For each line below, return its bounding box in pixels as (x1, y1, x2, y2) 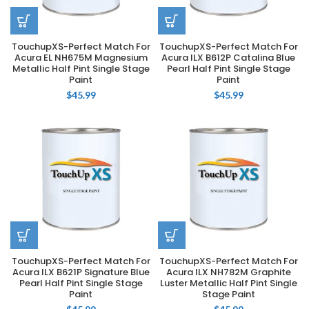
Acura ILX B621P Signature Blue (12, 266, 150, 279)
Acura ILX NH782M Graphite (166, 266, 291, 279)
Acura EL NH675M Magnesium (14, 51, 148, 64)
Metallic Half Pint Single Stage (12, 62, 150, 75)
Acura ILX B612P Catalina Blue (161, 51, 295, 64)
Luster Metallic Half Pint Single (159, 277, 297, 290)
